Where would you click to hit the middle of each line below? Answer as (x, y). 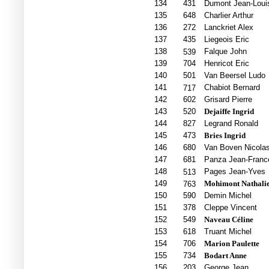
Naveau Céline (228, 220)
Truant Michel (228, 232)
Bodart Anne (225, 256)
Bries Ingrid (225, 136)
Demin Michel (228, 196)
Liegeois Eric (226, 40)
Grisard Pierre (228, 100)
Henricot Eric (226, 64)
